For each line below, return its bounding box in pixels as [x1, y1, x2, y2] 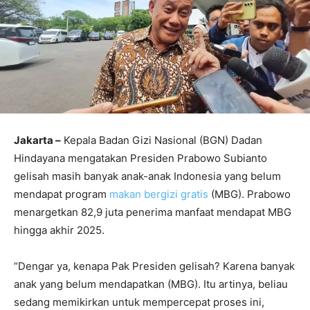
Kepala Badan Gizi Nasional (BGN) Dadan [61, 133, 262, 147]
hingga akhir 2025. [14, 223, 104, 237]
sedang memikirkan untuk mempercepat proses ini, [14, 295, 264, 309]
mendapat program [14, 187, 109, 201]
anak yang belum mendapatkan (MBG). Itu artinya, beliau [14, 277, 288, 291]
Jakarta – [14, 133, 61, 147]
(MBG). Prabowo [208, 187, 291, 201]
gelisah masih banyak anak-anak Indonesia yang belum [14, 169, 281, 183]
